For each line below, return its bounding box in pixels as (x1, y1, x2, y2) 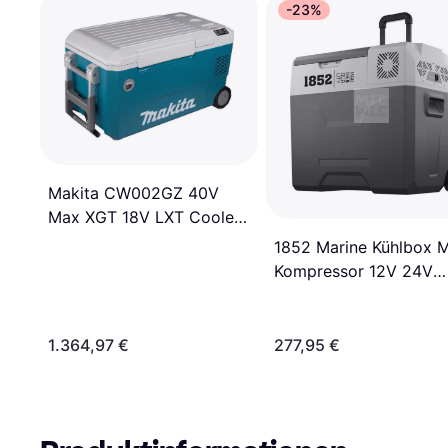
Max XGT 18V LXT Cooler (48, 206, 240, 227)
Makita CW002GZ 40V (48, 182, 219, 203)
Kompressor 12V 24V (274, 261, 433, 282)
